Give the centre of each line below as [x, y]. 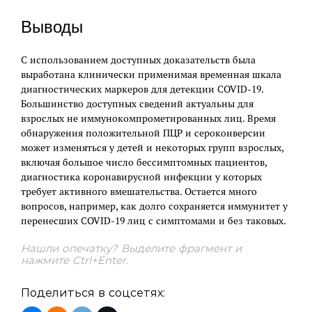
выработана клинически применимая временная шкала [151, 75]
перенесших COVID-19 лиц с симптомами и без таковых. [154, 221]
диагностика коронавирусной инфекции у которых [141, 177]
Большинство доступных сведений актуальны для [137, 104]
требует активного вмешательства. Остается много [139, 192]
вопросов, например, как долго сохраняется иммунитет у [154, 206]
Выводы [52, 27]
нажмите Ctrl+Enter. [75, 260]
